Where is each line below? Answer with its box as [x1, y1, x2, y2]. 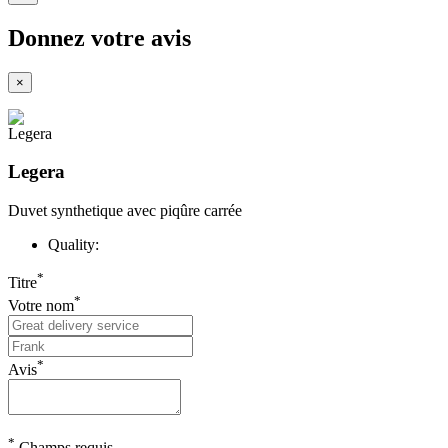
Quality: [48, 235, 99, 253]
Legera [8, 161, 65, 183]
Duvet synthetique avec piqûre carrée [8, 201, 242, 219]
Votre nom [8, 296, 74, 314]
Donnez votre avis [8, 24, 191, 51]
